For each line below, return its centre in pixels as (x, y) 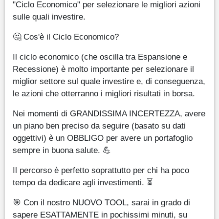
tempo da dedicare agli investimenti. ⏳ (83, 182)
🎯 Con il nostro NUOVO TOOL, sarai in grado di (101, 202)
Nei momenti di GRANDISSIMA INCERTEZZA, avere (109, 113)
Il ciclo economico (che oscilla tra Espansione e (100, 56)
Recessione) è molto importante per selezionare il (103, 69)
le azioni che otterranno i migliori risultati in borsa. (104, 93)
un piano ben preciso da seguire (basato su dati (99, 125)
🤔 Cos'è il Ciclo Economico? (66, 36)
